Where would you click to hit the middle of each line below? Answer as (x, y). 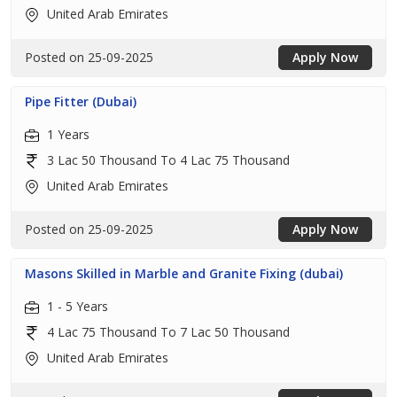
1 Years (66, 134)
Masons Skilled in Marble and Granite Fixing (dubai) (184, 273)
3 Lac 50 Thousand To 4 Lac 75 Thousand (167, 160)
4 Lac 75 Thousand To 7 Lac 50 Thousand (167, 332)
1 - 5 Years (76, 306)
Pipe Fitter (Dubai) (81, 101)
